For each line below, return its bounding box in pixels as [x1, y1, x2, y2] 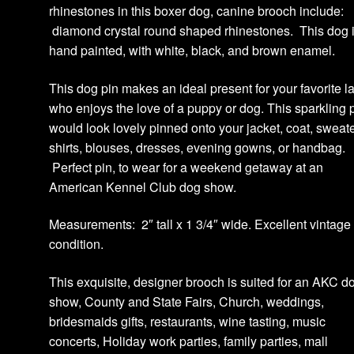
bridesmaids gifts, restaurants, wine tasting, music [49, 311, 326, 330]
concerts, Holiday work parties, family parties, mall [49, 331, 329, 350]
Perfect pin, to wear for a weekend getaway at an [49, 157, 324, 176]
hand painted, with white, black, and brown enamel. [49, 40, 336, 59]
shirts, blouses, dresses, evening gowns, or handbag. [49, 137, 346, 156]
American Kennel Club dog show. [49, 177, 237, 196]
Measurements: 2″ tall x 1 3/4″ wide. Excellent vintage [49, 215, 352, 234]
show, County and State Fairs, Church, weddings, [49, 292, 325, 311]
